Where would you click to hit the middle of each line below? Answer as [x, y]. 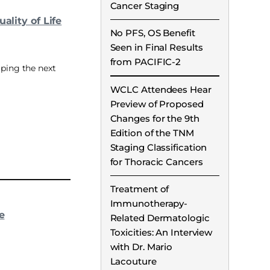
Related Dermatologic [160, 218]
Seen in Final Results [156, 48]
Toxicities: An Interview [161, 233]
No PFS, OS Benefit [152, 33]
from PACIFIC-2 [146, 62]
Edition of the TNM [152, 133]
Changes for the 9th [155, 118]
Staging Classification [159, 147]
